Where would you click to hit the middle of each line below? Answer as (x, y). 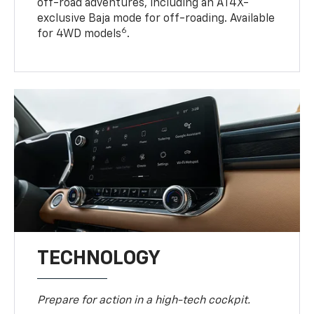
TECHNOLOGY (99, 258)
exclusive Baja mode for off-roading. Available (156, 19)
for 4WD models (80, 34)
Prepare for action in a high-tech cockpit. (144, 300)
